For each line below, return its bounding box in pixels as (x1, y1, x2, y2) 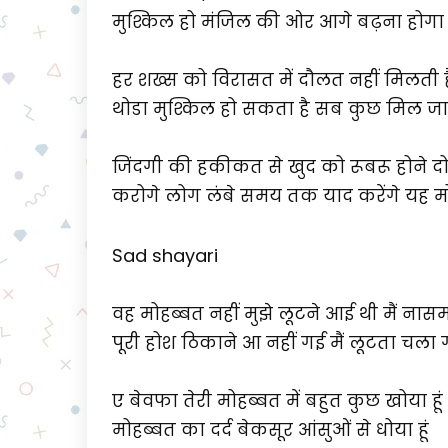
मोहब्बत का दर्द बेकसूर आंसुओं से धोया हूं (112, 418, 429, 442)
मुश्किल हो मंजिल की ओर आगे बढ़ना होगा (112, 10, 444, 34)
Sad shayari (112, 243, 218, 268)
